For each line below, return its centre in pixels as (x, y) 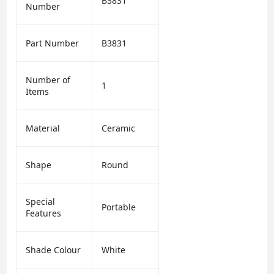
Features (44, 213)
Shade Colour (54, 250)
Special (41, 202)
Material (43, 128)
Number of (48, 80)
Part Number (53, 43)
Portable (119, 207)
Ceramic (119, 128)
